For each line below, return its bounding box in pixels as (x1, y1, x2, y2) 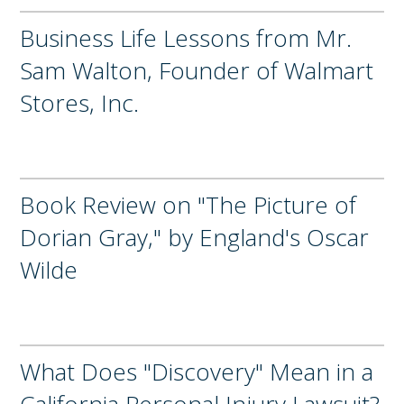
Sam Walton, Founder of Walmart (20, 53, 374, 87)
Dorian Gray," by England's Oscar (20, 220, 370, 253)
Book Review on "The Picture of (20, 188, 357, 221)
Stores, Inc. (20, 86, 140, 119)
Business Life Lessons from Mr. (20, 21, 353, 54)
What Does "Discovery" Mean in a (20, 354, 374, 388)
